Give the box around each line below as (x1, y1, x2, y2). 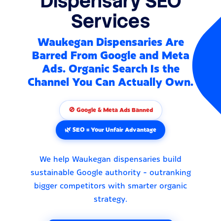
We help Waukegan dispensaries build (39, 154, 182, 163)
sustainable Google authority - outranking (30, 168, 191, 177)
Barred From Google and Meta (32, 49, 189, 62)
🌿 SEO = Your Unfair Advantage (65, 126, 156, 133)
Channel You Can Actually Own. (28, 76, 193, 88)
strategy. (94, 194, 127, 203)
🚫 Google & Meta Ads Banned (68, 107, 153, 113)
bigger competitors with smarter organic (34, 181, 187, 190)
